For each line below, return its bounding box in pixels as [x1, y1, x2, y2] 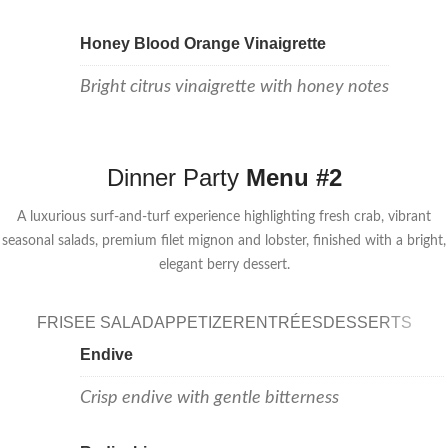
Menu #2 [245, 163, 342, 191]
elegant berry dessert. [158, 257, 290, 272]
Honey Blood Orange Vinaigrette [80, 34, 326, 52]
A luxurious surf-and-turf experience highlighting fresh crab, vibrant [17, 209, 431, 224]
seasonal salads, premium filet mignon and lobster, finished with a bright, [2, 233, 446, 248]
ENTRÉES [244, 314, 323, 332]
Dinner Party [106, 163, 246, 191]
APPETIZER [153, 314, 245, 332]
